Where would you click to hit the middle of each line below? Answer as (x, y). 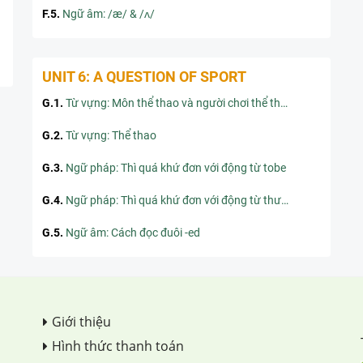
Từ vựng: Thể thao (111, 135)
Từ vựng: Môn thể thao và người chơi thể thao (173, 103)
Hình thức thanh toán (118, 346)
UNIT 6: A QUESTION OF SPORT (144, 77)
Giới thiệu (81, 322)
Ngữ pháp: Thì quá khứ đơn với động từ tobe (176, 168)
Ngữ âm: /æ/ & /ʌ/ (109, 14)
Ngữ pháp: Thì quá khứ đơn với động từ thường (173, 200)
